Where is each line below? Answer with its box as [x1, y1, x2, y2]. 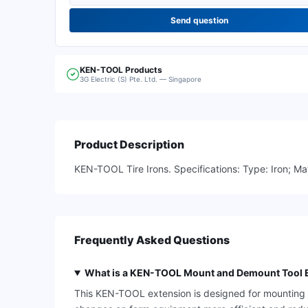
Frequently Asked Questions [74, 233, 230, 247]
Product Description [74, 137, 184, 151]
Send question [170, 15, 228, 25]
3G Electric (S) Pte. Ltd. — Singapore [80, 75, 201, 83]
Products [125, 65, 162, 75]
